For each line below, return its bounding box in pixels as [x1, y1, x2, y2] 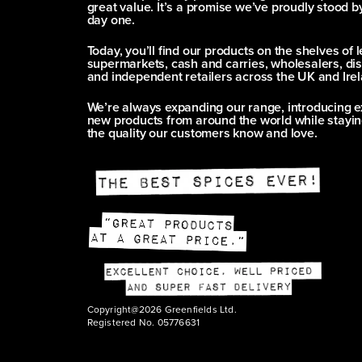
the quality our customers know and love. [86, 124, 318, 142]
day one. [86, 11, 135, 29]
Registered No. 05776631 [86, 315, 200, 329]
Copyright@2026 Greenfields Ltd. [86, 302, 237, 316]
